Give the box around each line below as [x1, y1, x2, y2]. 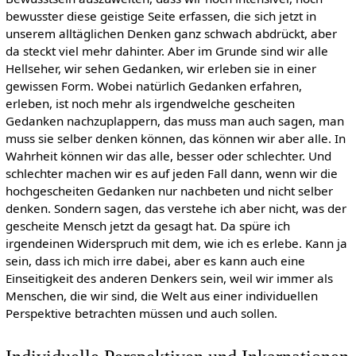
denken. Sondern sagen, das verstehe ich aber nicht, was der [5, 199, 346, 216]
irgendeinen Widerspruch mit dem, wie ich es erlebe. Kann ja [5, 234, 347, 251]
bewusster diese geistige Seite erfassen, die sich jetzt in [5, 7, 316, 24]
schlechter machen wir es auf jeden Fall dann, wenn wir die [5, 164, 338, 181]
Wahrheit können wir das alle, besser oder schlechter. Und [5, 147, 331, 164]
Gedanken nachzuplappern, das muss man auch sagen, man [5, 112, 344, 129]
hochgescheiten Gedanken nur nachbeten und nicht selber [5, 182, 333, 199]
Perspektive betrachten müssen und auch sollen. [5, 304, 277, 321]
